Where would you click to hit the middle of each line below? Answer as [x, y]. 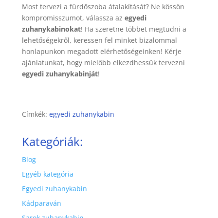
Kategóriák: [52, 142]
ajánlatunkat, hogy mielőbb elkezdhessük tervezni [103, 63]
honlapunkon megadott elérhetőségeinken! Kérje [101, 52]
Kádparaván [41, 203]
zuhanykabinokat [51, 29]
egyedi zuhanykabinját [60, 74]
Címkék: [35, 114]
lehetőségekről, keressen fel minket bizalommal [99, 40]
